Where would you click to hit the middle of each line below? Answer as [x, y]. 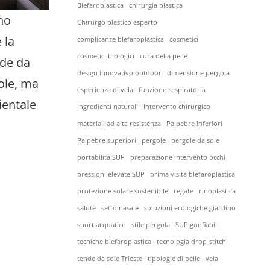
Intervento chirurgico [177, 107]
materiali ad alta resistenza [119, 124]
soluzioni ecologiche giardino [190, 208]
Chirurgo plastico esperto [117, 22]
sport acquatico [102, 225]
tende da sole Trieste [110, 259]
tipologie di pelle [174, 259]
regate [184, 191]
